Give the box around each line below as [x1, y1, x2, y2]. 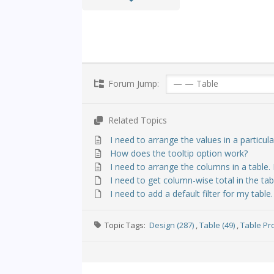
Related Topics [106, 114, 168, 127]
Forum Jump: [106, 78, 160, 90]
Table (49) [199, 220, 235, 231]
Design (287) [149, 220, 194, 231]
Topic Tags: [105, 220, 150, 231]
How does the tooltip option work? [110, 147, 248, 160]
